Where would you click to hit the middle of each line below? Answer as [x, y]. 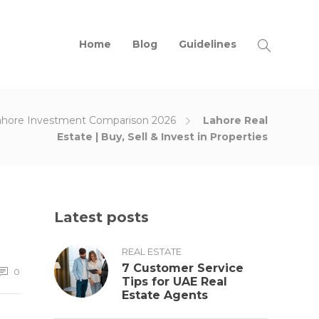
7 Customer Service [183, 268]
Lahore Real [234, 120]
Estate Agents [165, 295]
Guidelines [208, 44]
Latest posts [101, 217]
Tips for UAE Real [174, 282]
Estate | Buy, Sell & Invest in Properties [162, 137]
